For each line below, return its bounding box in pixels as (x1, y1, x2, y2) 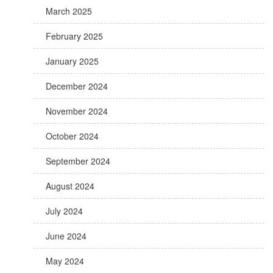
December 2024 (46, 80, 108, 92)
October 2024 (46, 130, 99, 142)
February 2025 (46, 30, 103, 42)
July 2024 (46, 205, 83, 217)
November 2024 (46, 105, 108, 117)
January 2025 (46, 55, 99, 67)
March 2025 (46, 5, 92, 17)
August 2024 (46, 180, 94, 192)
